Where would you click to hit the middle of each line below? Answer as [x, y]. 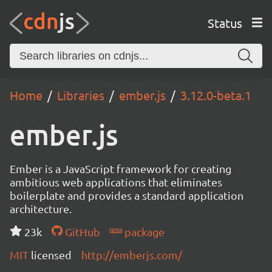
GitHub [81, 232]
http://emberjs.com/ [132, 255]
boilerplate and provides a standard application [127, 195]
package [143, 232]
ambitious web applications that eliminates [116, 182]
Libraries [81, 95]
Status [225, 22]
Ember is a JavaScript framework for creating [121, 168]
